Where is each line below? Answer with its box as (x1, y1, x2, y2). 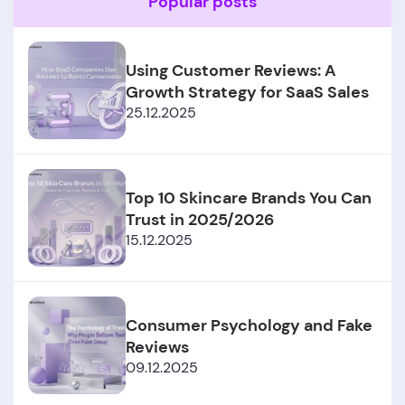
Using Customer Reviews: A (126, 59, 336, 81)
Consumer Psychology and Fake (126, 314, 372, 336)
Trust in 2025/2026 (126, 208, 274, 231)
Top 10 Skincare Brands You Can (126, 186, 372, 209)
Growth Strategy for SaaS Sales (126, 80, 369, 103)
